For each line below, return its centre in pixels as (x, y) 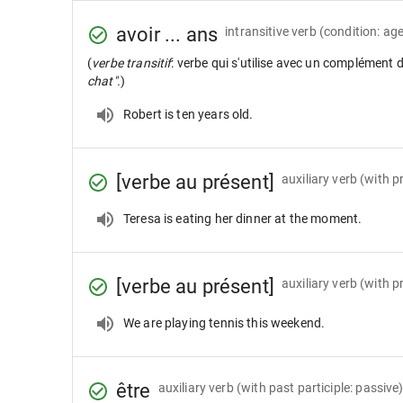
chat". (104, 81)
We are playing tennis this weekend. (224, 322)
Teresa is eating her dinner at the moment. (243, 218)
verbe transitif (132, 63)
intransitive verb (271, 31)
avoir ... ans (167, 35)
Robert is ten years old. (188, 114)
